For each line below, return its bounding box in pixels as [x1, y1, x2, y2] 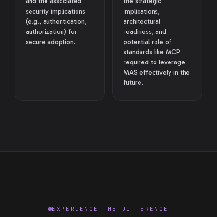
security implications [26, 7, 85, 15]
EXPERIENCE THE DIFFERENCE [52, 205, 169, 212]
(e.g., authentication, [26, 17, 87, 26]
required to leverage [124, 58, 185, 66]
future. [124, 78, 143, 87]
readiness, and [124, 28, 166, 36]
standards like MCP [124, 48, 180, 56]
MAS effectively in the [124, 68, 190, 77]
